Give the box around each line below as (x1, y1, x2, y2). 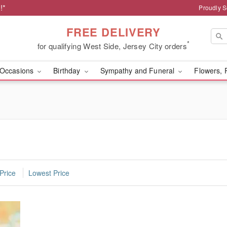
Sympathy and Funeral (100, 65, 177, 75)
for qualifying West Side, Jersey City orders (37, 40, 187, 51)
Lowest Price (28, 168, 69, 178)
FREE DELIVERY (66, 23, 161, 40)
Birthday (53, 65, 83, 75)
